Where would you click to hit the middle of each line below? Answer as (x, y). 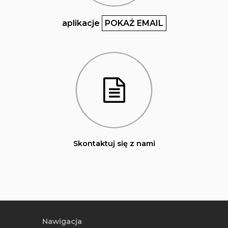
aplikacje (81, 23)
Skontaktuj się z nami (114, 143)
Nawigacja (62, 222)
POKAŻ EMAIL (134, 23)
